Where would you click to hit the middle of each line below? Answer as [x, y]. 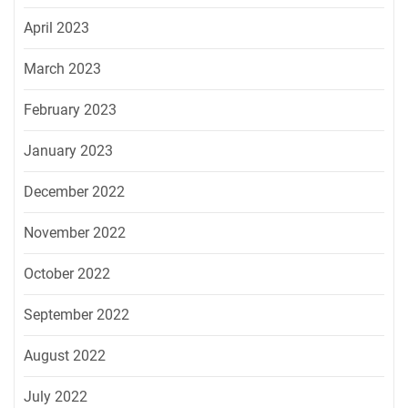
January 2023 [68, 151]
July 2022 [56, 397]
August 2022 [65, 356]
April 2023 [56, 28]
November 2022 [75, 233]
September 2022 [76, 315]
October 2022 [67, 274]
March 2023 [62, 69]
